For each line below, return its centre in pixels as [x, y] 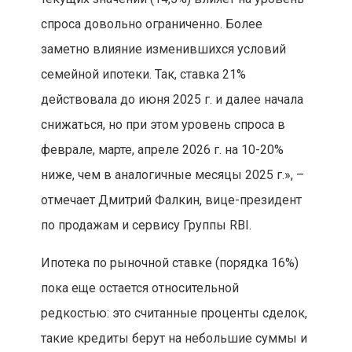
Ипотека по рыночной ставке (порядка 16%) [169, 263]
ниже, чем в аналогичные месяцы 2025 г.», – [172, 175]
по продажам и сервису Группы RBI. [146, 225]
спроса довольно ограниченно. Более [151, 24]
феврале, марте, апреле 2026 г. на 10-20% [162, 150]
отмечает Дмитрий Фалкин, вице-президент [171, 200]
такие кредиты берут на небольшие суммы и [174, 339]
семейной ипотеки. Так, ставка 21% [143, 75]
